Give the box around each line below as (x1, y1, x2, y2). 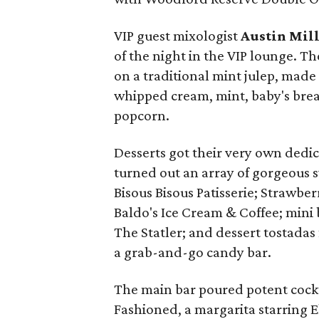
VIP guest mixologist (114, 27, 241, 44)
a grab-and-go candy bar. (114, 244, 272, 261)
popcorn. (114, 107, 170, 124)
